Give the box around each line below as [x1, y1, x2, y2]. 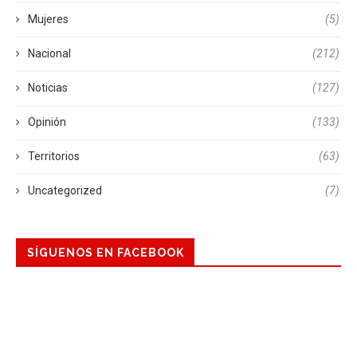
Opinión [28, 116, 66, 129]
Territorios [28, 150, 80, 163]
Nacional [28, 47, 71, 61]
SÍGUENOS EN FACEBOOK [27, 246, 184, 260]
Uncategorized [28, 184, 102, 198]
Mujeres [28, 13, 69, 26]
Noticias [28, 81, 68, 95]
